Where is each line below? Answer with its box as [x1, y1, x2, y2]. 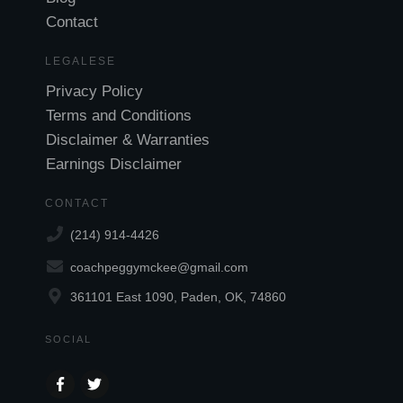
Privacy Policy [46, 82, 143, 100]
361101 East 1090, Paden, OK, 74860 [70, 290, 286, 305]
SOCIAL [45, 334, 92, 345]
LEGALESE [45, 54, 116, 67]
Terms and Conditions [46, 106, 192, 124]
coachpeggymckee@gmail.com [70, 260, 248, 275]
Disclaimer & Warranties [46, 130, 210, 148]
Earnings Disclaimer [46, 155, 182, 173]
